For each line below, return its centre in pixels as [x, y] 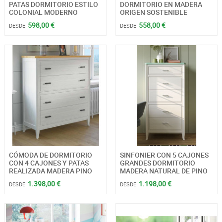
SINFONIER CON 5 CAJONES [164, 155]
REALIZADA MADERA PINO [50, 170]
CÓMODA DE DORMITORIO [50, 155]
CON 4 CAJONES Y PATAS [49, 163]
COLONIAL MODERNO [43, 12]
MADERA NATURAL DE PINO [164, 170]
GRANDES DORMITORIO [157, 163]
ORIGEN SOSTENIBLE [153, 12]
